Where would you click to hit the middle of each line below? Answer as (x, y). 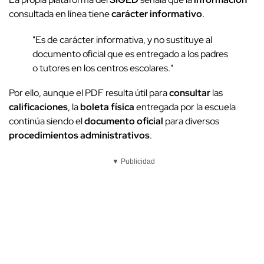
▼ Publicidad (133, 161)
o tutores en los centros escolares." (103, 68)
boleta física (107, 107)
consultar (190, 93)
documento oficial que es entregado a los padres (130, 54)
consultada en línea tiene (60, 14)
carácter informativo (157, 14)
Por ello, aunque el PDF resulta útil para (89, 93)
